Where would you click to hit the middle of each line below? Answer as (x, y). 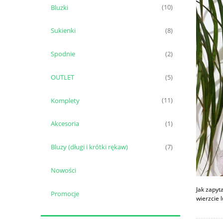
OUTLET (62, 77)
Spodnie (63, 54)
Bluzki (59, 7)
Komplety (65, 100)
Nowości (63, 170)
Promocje (65, 193)
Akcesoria (65, 124)
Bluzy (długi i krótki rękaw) (89, 147)
